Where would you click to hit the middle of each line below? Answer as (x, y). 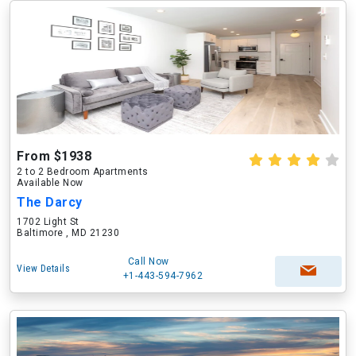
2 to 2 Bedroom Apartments (83, 172)
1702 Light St (48, 222)
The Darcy (50, 202)
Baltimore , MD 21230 (68, 233)
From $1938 (54, 156)
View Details (43, 269)
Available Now (50, 183)
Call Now (148, 261)
